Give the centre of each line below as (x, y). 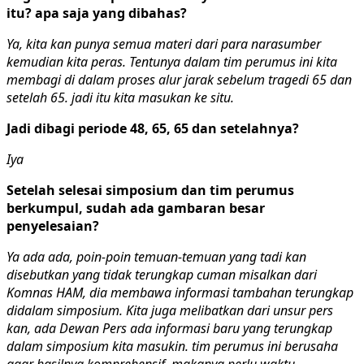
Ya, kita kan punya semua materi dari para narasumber (164, 43)
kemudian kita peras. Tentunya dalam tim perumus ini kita (172, 61)
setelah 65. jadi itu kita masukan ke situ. (120, 97)
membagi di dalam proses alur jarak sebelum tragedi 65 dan (179, 79)
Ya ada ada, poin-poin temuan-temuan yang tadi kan (156, 256)
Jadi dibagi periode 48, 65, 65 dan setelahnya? (153, 128)
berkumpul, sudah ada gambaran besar (136, 208)
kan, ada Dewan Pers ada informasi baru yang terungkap (169, 328)
